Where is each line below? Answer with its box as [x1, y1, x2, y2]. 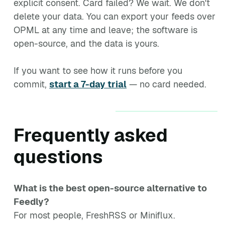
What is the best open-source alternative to [14, 182, 207, 194]
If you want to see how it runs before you [14, 65, 182, 76]
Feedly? [14, 196, 49, 207]
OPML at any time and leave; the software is [14, 24, 197, 36]
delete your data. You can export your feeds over [14, 11, 215, 22]
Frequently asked [14, 124, 168, 147]
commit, [14, 78, 49, 90]
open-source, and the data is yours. [14, 38, 159, 49]
